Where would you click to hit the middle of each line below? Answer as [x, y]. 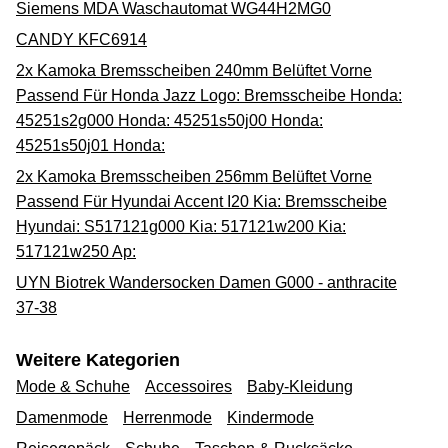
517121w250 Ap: [76, 251]
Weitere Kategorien [98, 359]
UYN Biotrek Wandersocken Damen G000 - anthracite [206, 282]
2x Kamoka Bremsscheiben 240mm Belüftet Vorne [194, 70]
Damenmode [62, 417]
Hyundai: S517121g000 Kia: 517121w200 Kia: [181, 226]
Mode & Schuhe [73, 386]
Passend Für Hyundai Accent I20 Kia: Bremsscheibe [201, 201]
